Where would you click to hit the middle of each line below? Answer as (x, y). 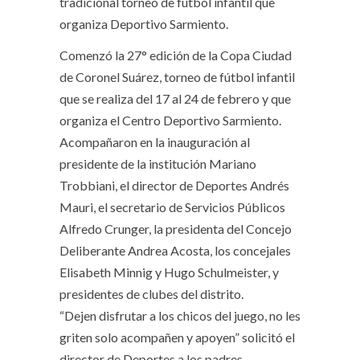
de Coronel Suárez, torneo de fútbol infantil (177, 77)
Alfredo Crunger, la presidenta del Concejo (176, 229)
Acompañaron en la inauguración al (155, 142)
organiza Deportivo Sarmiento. (144, 24)
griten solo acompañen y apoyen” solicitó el (177, 337)
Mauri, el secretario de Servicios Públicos (172, 207)
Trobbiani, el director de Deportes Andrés (174, 186)
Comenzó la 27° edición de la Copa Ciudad (176, 55)
